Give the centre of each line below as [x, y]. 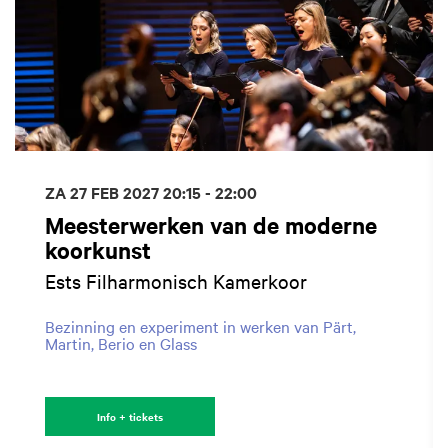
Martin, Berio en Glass [121, 342]
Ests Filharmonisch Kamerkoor [176, 280]
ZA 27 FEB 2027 [104, 191]
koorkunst [98, 249]
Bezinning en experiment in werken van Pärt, [200, 325]
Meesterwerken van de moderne [211, 224]
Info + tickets [130, 416]
